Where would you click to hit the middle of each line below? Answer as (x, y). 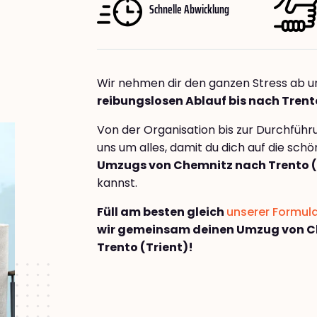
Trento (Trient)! (145, 248)
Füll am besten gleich (162, 212)
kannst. (117, 183)
